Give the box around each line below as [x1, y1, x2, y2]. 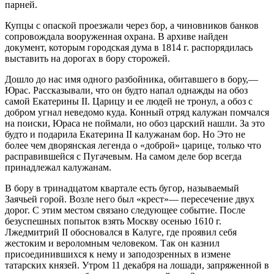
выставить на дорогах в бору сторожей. [5, 53, 170, 64]
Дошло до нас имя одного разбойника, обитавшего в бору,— [5, 73, 258, 84]
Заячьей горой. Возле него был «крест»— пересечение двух [5, 193, 254, 204]
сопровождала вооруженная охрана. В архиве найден [5, 31, 228, 42]
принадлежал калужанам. [5, 161, 111, 172]
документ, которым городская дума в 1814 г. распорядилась [5, 42, 253, 53]
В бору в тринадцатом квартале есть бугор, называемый [5, 182, 239, 193]
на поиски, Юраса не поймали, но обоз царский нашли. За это [5, 117, 265, 128]
